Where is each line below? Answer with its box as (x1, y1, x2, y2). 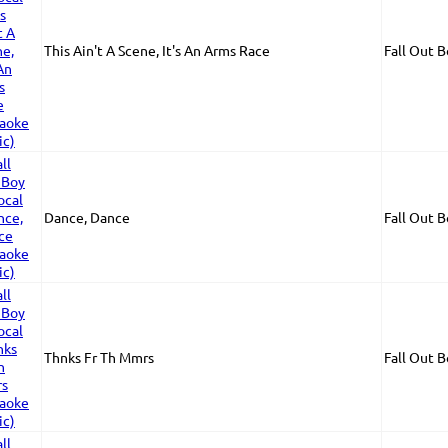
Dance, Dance (44, 208, 130, 226)
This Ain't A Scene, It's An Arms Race (44, 41, 270, 59)
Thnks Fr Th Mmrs (44, 348, 154, 366)
